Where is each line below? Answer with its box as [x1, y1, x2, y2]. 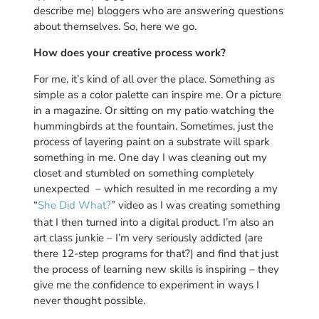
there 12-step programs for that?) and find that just [33, 246, 278, 261]
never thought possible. [33, 293, 145, 308]
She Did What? [37, 197, 111, 212]
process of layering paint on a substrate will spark [33, 134, 270, 149]
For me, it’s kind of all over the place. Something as [33, 71, 275, 86]
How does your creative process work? [33, 45, 226, 60]
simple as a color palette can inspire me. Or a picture [33, 87, 281, 102]
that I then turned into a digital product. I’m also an [33, 214, 274, 229]
